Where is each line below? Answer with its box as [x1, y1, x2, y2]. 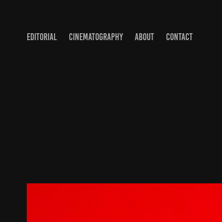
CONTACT [166, 32, 193, 42]
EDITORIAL [26, 32, 57, 42]
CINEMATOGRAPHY [68, 32, 123, 42]
